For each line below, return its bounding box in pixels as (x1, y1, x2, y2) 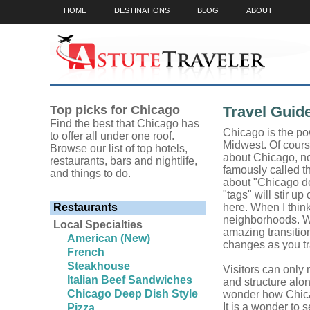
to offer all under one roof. (50, 130, 174, 142)
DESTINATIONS (114, 6, 170, 15)
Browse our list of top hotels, (50, 143, 188, 154)
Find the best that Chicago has (50, 118, 199, 129)
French (67, 246, 104, 258)
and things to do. (50, 167, 131, 179)
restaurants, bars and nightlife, (50, 155, 197, 167)
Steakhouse (67, 260, 130, 272)
